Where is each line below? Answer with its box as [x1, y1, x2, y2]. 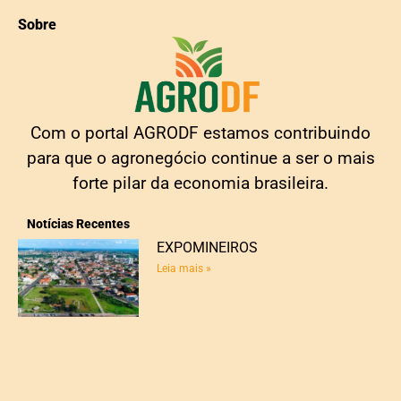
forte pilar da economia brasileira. [73, 172, 328, 193]
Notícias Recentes [27, 217, 130, 232]
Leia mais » [156, 262, 211, 276]
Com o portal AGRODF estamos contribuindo [30, 122, 371, 143]
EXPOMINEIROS [156, 239, 258, 257]
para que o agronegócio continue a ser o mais [26, 147, 375, 168]
